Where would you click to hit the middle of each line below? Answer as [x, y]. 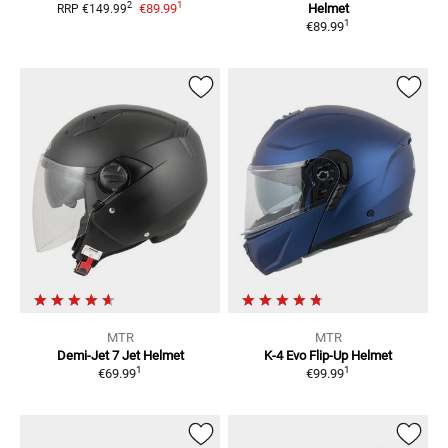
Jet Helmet [152, 356]
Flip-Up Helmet [350, 356]
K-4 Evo [285, 356]
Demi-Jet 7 [87, 356]
